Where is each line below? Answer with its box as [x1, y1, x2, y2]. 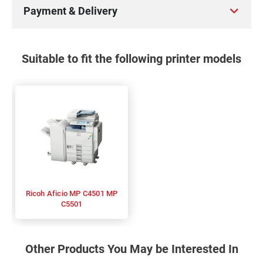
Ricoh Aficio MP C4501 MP [25, 189, 47, 198]
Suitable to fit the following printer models [22, 52, 241, 66]
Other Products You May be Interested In [25, 242, 238, 256]
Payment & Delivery [23, 5, 117, 17]
